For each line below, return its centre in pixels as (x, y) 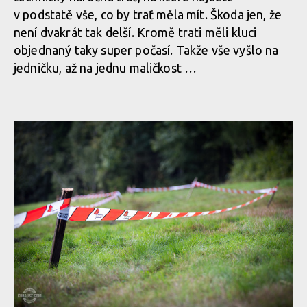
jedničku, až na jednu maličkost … (106, 68)
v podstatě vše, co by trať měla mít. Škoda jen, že (148, 14)
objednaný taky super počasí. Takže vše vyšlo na (146, 50)
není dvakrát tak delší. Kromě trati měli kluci (135, 32)
